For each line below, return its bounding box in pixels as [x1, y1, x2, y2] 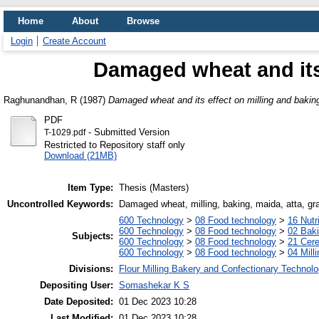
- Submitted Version [85, 126, 169, 137]
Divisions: [69, 263, 113, 275]
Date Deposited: [44, 296, 113, 308]
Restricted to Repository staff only [43, 139, 185, 150]
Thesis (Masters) [119, 182, 189, 194]
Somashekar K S [119, 280, 189, 291]
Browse [127, 16, 159, 26]
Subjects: [72, 231, 113, 242]
